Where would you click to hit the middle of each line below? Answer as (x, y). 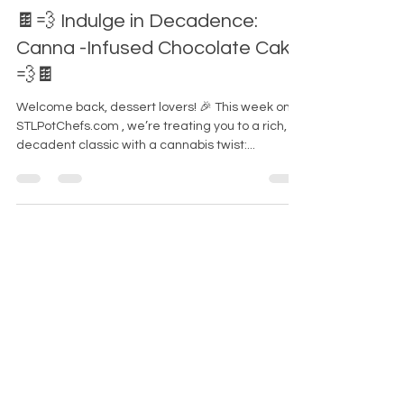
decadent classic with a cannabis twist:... (136, 178)
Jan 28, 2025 (86, 18)
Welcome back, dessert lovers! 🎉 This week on (153, 140)
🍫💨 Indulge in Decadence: (137, 54)
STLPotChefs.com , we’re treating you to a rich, (151, 159)
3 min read (161, 18)
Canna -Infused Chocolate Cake (159, 81)
